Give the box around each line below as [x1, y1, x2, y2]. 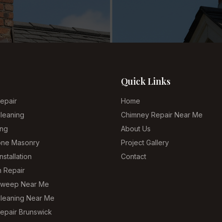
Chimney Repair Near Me [121, 111, 203, 119]
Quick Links [121, 75, 170, 87]
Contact [121, 152, 146, 161]
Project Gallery [121, 138, 169, 147]
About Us [121, 124, 151, 133]
